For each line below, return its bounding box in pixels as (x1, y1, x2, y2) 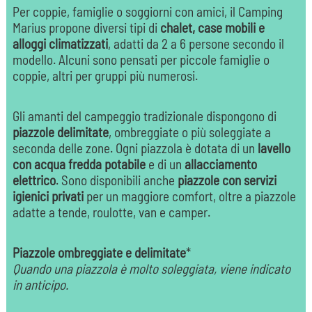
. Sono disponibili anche (55, 172, 178, 189)
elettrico (12, 172, 56, 189)
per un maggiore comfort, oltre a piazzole (83, 188, 296, 205)
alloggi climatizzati (12, 36, 108, 52)
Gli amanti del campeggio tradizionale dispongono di (12, 108, 276, 125)
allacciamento (184, 156, 257, 173)
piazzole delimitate (12, 124, 109, 141)
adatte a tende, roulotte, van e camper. (12, 204, 210, 221)
